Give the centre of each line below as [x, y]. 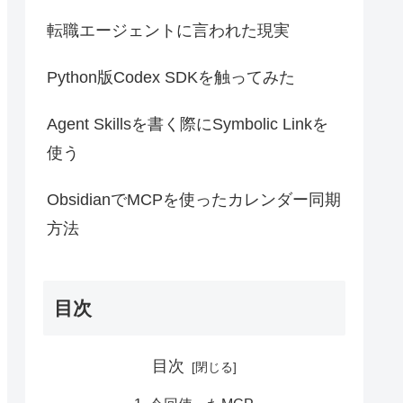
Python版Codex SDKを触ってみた [171, 77]
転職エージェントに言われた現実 [168, 30]
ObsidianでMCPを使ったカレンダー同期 [194, 199]
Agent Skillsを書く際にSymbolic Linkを [188, 124]
